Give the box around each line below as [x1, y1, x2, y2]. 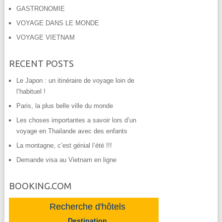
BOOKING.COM [8, 180, 71, 191]
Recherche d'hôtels [50, 201, 126, 212]
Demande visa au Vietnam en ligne [16, 156, 116, 164]
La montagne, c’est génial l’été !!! [16, 141, 112, 149]
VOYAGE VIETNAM [16, 33, 75, 41]
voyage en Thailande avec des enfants [16, 127, 127, 135]
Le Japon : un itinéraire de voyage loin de [16, 76, 134, 84]
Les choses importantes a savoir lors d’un [16, 116, 136, 124]
